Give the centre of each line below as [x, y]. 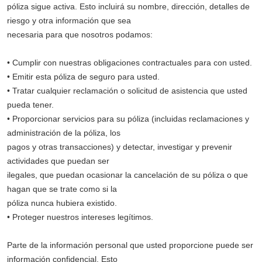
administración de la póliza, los [64, 133]
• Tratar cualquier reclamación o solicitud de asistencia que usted [127, 91]
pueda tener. [30, 105]
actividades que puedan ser [58, 161]
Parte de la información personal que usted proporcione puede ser [130, 245]
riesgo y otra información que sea [69, 20]
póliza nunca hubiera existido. [62, 203]
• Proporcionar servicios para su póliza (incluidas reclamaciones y [128, 119]
